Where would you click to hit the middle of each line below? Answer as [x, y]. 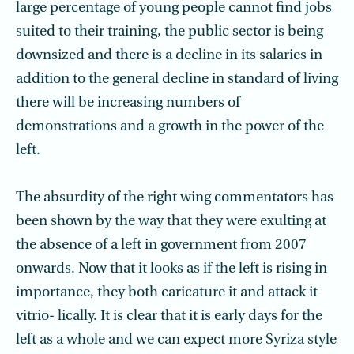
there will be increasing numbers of [128, 103]
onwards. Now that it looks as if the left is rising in [171, 269]
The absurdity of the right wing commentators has [175, 198]
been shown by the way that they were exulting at [171, 222]
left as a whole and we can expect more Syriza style [176, 340]
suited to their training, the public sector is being [169, 32]
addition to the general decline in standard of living [177, 79]
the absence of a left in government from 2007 [161, 245]
